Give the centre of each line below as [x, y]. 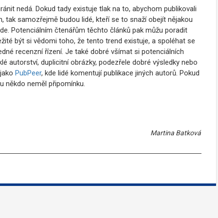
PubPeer [28, 73]
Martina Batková [176, 133]
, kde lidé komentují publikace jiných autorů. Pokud [120, 73]
